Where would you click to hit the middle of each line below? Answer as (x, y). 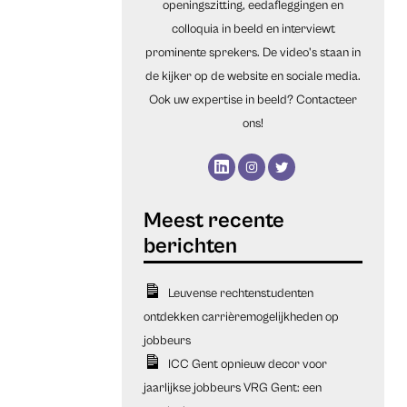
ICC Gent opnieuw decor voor (247, 364)
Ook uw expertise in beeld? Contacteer (253, 99)
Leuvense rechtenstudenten (240, 293)
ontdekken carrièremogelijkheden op (242, 317)
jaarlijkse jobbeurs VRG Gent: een (233, 387)
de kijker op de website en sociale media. (253, 76)
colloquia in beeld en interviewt (253, 29)
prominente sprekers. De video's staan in (253, 52)
